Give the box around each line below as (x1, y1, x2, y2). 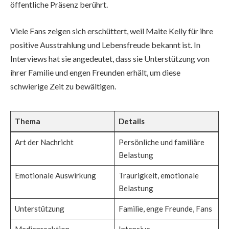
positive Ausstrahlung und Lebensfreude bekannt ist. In (10, 39, 200, 50)
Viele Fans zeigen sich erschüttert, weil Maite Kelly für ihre (10, 26, 213, 36)
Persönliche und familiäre (118, 138, 204, 147)
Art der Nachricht (14, 138, 74, 147)
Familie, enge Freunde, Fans (118, 204, 212, 214)
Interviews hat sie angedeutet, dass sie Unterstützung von (10, 53, 210, 63)
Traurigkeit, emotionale (118, 171, 199, 180)
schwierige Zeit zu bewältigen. (10, 81, 116, 91)
